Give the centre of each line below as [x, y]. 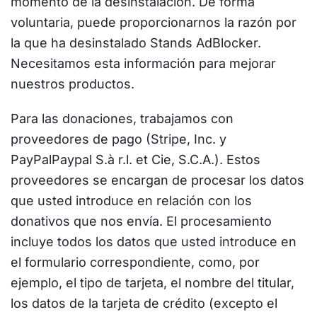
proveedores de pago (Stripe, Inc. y [119, 139]
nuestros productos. [73, 84]
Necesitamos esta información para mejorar [143, 63]
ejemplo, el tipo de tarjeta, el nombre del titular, [152, 283]
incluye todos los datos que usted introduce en [154, 242]
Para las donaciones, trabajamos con [122, 119]
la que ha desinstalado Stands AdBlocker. [136, 43]
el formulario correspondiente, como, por [135, 262]
